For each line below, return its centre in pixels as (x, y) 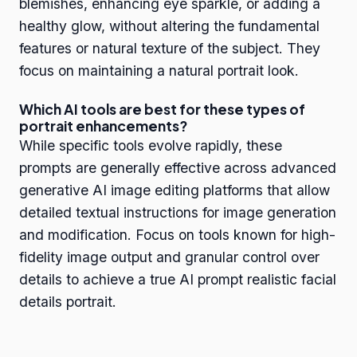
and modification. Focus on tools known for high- (177, 235)
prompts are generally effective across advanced (178, 168)
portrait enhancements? (103, 126)
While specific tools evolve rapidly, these (151, 146)
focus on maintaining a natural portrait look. (159, 71)
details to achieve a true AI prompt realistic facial (178, 280)
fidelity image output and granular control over (169, 257)
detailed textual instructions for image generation (178, 213)
